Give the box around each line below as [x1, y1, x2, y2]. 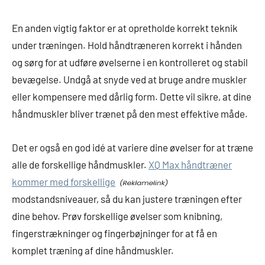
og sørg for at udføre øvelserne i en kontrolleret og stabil [12, 56, 248, 68]
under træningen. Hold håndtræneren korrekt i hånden [12, 38, 242, 51]
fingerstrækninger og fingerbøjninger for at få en [12, 227, 217, 239]
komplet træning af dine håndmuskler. [12, 244, 174, 256]
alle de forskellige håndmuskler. [12, 158, 148, 170]
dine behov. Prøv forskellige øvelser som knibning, [12, 209, 222, 222]
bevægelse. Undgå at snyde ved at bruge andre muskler [12, 73, 247, 85]
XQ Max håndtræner [148, 158, 232, 170]
